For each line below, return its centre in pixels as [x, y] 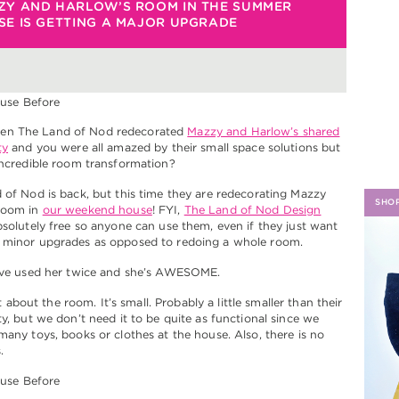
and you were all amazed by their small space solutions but [175, 147]
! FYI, [168, 209]
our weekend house [97, 209]
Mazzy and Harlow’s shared [264, 131]
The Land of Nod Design [252, 209]
